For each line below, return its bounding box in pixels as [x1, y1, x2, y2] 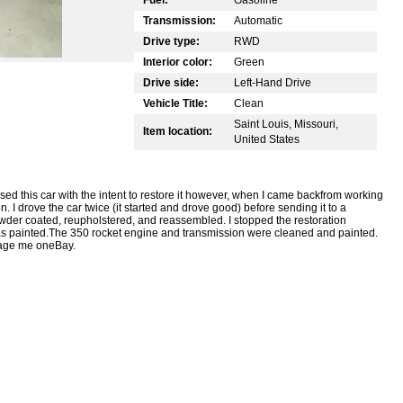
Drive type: [143, 34, 200, 48]
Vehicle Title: [143, 96, 208, 110]
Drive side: [143, 76, 199, 89]
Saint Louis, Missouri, [234, 117, 338, 130]
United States [234, 132, 300, 146]
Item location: [143, 124, 212, 138]
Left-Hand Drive [234, 76, 311, 89]
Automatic [234, 13, 282, 27]
